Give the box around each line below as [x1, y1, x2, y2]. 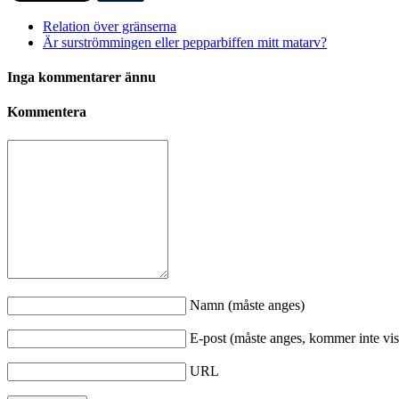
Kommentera [7, 104, 86, 120]
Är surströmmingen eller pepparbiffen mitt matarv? [43, 34, 327, 50]
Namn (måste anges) [190, 297, 305, 313]
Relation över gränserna [43, 18, 176, 34]
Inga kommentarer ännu [7, 69, 156, 85]
